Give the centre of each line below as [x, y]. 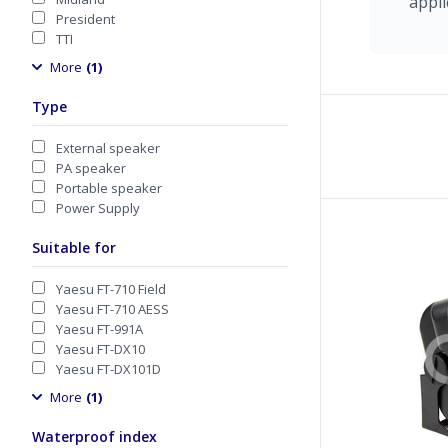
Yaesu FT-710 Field [111, 289]
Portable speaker [109, 188]
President [85, 19]
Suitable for [74, 247]
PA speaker [91, 168]
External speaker [108, 148]
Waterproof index [94, 436]
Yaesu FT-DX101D [108, 369]
